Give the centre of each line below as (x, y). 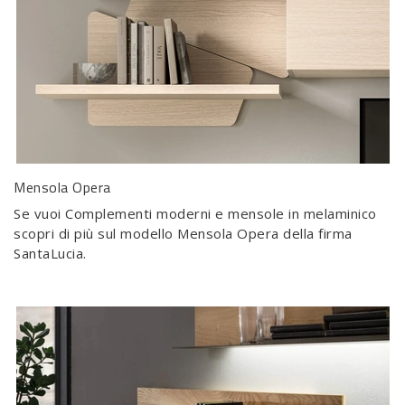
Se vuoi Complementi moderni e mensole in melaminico (195, 213)
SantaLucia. (50, 253)
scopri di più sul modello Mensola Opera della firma (183, 233)
